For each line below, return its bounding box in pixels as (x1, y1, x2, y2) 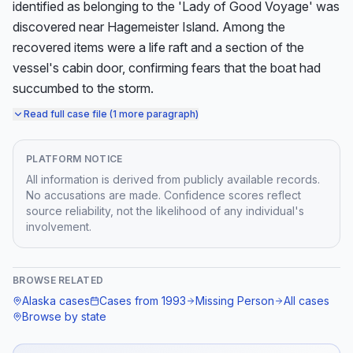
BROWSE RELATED (13, 274, 104, 286)
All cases (284, 294, 329, 307)
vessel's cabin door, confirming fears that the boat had (13, 60, 321, 76)
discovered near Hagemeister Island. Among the (13, 19, 285, 35)
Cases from (99, 294, 162, 307)
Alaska (22, 294, 56, 307)
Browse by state (22, 310, 106, 323)
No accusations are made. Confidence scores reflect (26, 188, 301, 202)
